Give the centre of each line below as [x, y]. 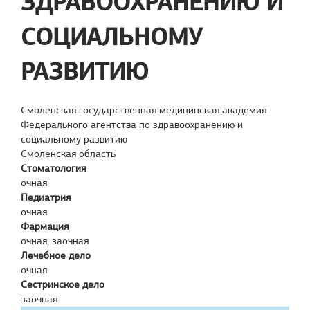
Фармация [45, 226]
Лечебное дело [56, 255]
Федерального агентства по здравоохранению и [132, 125]
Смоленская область [68, 154]
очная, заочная [55, 241]
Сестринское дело [63, 284]
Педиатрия [46, 197]
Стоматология [53, 168]
